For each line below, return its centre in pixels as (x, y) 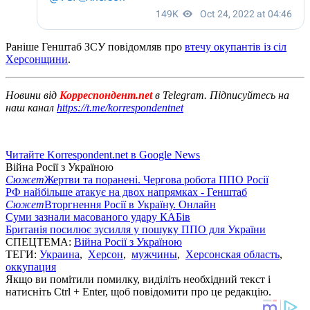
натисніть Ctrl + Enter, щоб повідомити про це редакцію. (138, 291)
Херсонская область (232, 254)
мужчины (154, 254)
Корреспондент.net (106, 95)
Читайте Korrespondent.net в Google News (103, 154)
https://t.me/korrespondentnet (120, 107)
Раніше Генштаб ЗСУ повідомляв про (95, 46)
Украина (60, 254)
